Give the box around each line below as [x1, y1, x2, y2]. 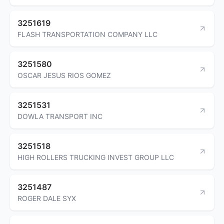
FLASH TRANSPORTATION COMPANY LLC [17, 29, 157, 38]
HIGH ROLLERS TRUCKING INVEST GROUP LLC [17, 152, 174, 161]
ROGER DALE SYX [17, 193, 76, 202]
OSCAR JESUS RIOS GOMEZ [17, 70, 111, 79]
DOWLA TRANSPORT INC [17, 111, 102, 120]
